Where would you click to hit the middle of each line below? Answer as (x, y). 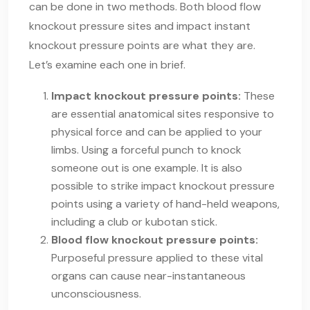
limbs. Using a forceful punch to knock (146, 149)
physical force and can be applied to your (157, 131)
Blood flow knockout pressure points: (155, 239)
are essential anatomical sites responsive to (163, 113)
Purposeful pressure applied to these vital (157, 257)
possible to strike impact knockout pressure (163, 185)
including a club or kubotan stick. (134, 221)
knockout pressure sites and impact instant (140, 26)
